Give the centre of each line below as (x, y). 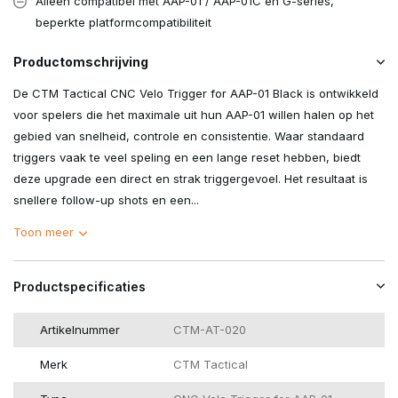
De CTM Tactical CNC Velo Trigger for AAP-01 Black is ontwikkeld (196, 94)
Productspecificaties (80, 287)
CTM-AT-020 (209, 330)
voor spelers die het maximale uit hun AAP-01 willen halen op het (194, 115)
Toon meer (44, 232)
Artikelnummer (80, 330)
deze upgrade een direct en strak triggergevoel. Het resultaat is (191, 179)
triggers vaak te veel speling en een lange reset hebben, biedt (187, 158)
